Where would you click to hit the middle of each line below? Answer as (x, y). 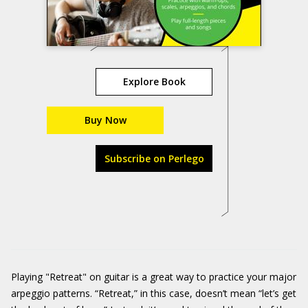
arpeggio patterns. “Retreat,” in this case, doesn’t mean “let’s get (154, 293)
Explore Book (154, 81)
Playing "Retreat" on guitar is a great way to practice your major (154, 277)
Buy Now (105, 120)
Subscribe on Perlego (154, 158)
